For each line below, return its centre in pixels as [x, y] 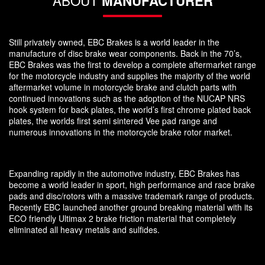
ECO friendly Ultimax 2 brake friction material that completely [122, 218]
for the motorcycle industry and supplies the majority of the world [130, 75]
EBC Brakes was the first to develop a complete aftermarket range [132, 64]
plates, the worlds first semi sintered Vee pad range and [113, 120]
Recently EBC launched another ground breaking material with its [131, 207]
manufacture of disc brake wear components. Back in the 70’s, [125, 53]
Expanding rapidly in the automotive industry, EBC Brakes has [124, 173]
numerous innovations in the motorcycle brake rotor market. [121, 132]
